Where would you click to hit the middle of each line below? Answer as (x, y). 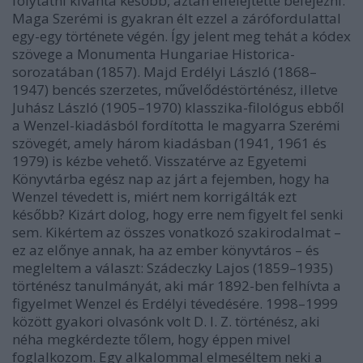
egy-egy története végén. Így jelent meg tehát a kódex (181, 36)
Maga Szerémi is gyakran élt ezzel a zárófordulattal (177, 18)
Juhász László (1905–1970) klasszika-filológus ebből (178, 107)
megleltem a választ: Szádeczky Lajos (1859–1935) (173, 267)
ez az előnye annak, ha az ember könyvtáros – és (166, 250)
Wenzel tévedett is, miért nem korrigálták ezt (154, 196)
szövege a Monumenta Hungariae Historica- (154, 53)
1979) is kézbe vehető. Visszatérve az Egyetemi (160, 160)
